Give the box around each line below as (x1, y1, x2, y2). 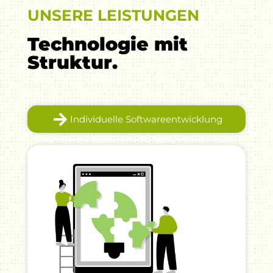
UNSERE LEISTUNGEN (27, 6, 199, 25)
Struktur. (27, 51, 118, 74)
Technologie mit (27, 33, 188, 56)
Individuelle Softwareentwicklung (69, 113, 222, 125)
